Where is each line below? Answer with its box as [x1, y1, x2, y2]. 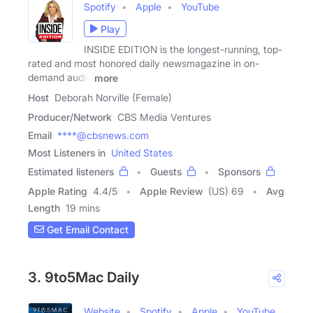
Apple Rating [28, 184, 87, 197]
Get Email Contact [44, 224, 129, 236]
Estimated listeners [28, 165, 114, 177]
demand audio [28, 71, 92, 84]
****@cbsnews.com [57, 129, 149, 141]
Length [28, 201, 60, 214]
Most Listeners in [28, 146, 105, 159]
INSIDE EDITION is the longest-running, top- [84, 43, 282, 56]
